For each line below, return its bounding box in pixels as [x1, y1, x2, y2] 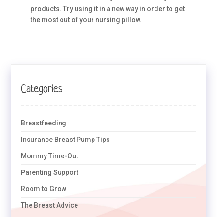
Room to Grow [21, 185, 67, 193]
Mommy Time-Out [21, 152, 78, 160]
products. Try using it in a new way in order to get [30, 5, 185, 13]
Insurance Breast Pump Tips [21, 136, 110, 143]
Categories [21, 84, 63, 95]
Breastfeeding [21, 119, 67, 127]
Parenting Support [21, 169, 79, 176]
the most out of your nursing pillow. [30, 16, 142, 24]
